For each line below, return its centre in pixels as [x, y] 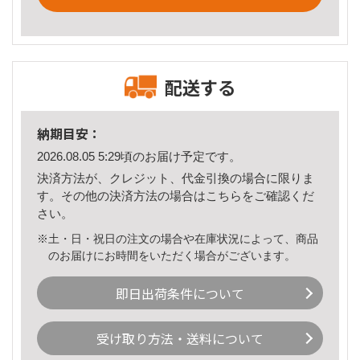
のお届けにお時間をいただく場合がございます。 [172, 255]
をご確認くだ [278, 195]
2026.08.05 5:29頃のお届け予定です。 [139, 157]
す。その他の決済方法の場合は [121, 195]
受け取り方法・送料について [180, 339]
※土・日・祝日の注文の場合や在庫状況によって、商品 [178, 238]
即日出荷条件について [180, 293]
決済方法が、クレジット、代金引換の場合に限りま [176, 178]
